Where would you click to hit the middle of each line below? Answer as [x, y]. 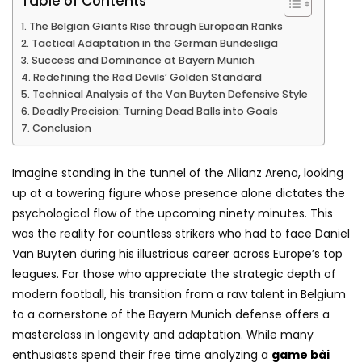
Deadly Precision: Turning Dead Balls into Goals [155, 111]
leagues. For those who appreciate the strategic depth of [174, 274]
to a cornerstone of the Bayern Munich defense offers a [171, 314]
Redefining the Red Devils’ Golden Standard [147, 77]
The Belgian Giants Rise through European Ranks [156, 26]
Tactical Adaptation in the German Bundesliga [154, 43]
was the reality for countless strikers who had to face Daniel [181, 234]
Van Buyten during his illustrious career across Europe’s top [177, 254]
